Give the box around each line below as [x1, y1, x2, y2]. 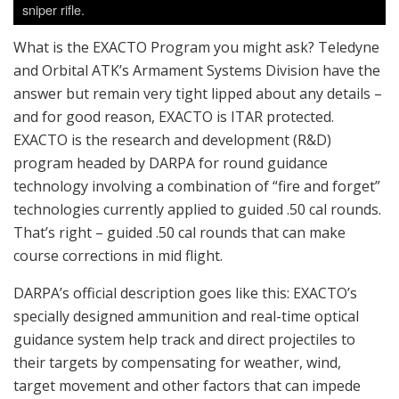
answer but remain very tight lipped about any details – [13, 84, 382, 104]
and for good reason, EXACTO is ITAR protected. [13, 107, 334, 127]
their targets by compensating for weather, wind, [13, 353, 341, 373]
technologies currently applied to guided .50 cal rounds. [13, 199, 381, 220]
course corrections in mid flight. [13, 246, 223, 266]
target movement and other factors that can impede [13, 376, 361, 396]
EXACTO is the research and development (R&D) [13, 130, 331, 151]
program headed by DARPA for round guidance [13, 153, 328, 174]
